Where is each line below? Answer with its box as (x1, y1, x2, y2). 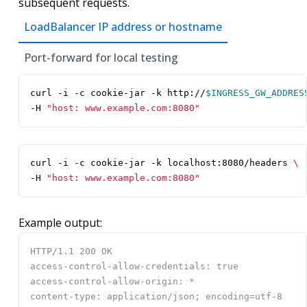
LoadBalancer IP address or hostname (24, 19, 222, 35)
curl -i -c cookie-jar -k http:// (30, 88, 206, 99)
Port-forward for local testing (24, 50, 178, 66)
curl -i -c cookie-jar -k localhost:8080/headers (30, 158, 293, 169)
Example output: (19, 215, 102, 231)
